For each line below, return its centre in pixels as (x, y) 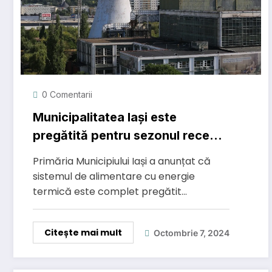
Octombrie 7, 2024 (192, 233)
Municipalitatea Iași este (105, 117)
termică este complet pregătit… (110, 192)
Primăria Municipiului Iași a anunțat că (122, 161)
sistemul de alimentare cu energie (114, 177)
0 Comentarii (67, 95)
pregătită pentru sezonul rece (121, 136)
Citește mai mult (83, 233)
